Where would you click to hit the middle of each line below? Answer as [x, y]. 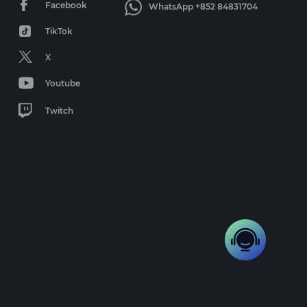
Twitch [59, 110]
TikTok [59, 31]
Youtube [62, 83]
